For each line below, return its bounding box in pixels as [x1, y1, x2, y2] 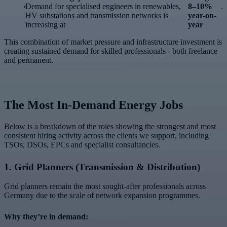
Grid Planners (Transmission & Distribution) [14, 161, 200, 172]
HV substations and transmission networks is [25, 11, 169, 20]
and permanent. [4, 55, 53, 64]
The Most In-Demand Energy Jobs [4, 98, 183, 111]
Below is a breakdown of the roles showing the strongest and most [4, 122, 216, 131]
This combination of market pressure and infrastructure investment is [4, 37, 222, 46]
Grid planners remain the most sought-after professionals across [4, 182, 206, 191]
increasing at [25, 20, 66, 29]
